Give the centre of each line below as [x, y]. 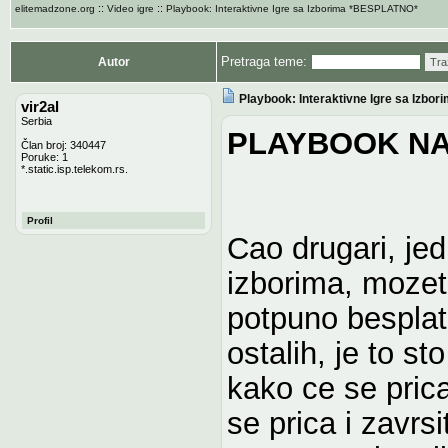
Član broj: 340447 [63, 144]
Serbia [36, 120]
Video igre [130, 8]
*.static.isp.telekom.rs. [74, 168]
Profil [40, 220]
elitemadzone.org [55, 8]
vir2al [40, 106]
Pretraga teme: [266, 61]
